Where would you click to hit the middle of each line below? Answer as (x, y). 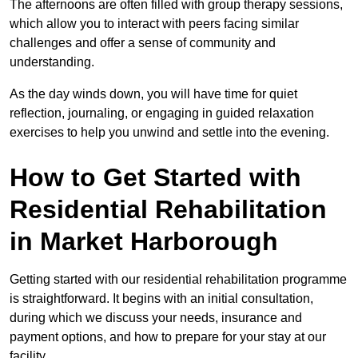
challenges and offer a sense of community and (143, 42)
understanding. (54, 62)
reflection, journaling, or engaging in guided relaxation (162, 113)
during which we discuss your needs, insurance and (156, 317)
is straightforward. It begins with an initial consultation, (161, 298)
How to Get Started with (155, 177)
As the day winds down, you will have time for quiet (153, 93)
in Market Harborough (144, 241)
